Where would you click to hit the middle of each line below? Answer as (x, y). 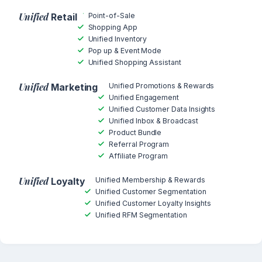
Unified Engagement (144, 98)
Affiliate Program (139, 156)
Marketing (73, 88)
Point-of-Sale (111, 15)
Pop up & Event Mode (125, 50)
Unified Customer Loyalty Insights (154, 203)
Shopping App (113, 27)
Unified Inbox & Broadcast (154, 121)
